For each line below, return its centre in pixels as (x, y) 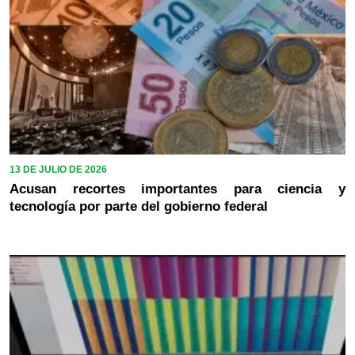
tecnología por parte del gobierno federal (139, 206)
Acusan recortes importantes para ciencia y (177, 189)
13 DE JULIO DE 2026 (58, 169)
